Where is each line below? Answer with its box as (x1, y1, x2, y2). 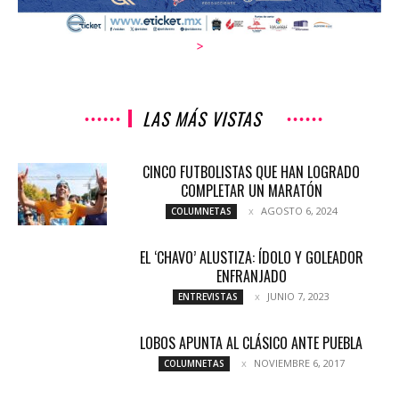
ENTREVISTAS (178, 290, 238, 303)
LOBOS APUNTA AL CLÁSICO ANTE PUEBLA (140, 332, 362, 354)
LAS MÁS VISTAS (142, 105, 261, 132)
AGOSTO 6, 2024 (260, 204, 338, 217)
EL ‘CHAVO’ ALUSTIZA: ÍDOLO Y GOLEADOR (139, 247, 363, 268)
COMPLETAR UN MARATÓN (180, 180, 322, 201)
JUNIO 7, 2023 (267, 289, 330, 303)
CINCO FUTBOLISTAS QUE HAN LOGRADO (142, 161, 360, 183)
